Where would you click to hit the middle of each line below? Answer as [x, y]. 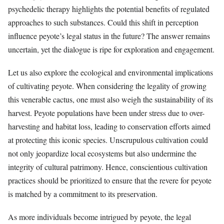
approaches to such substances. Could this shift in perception [103, 22]
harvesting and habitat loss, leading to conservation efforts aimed [109, 126]
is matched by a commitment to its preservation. [83, 194]
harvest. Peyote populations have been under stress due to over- [106, 113]
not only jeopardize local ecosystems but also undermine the [102, 153]
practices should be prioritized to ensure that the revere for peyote [110, 180]
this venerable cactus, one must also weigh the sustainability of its [110, 99]
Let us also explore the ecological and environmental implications [110, 72]
